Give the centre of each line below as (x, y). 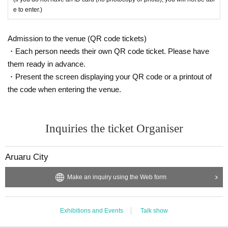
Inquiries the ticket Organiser (114, 128)
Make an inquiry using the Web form (117, 177)
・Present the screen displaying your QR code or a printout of (110, 76)
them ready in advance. (47, 64)
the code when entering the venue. (64, 89)
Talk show (154, 210)
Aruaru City (27, 157)
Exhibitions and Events (92, 210)
